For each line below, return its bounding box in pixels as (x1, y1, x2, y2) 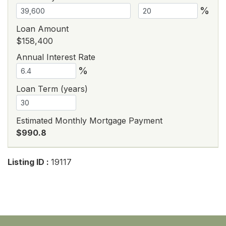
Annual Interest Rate (16, 51, 95, 62)
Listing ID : (8, 156, 51, 167)
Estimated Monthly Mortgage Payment (16, 115, 162, 126)
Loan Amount (16, 23, 69, 34)
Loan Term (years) (16, 83, 88, 94)
